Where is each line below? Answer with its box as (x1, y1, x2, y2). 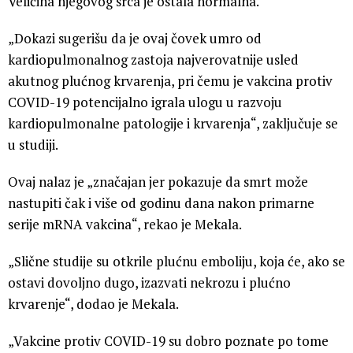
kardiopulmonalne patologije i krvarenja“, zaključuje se (8, 113, 338, 132)
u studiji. (8, 135, 58, 154)
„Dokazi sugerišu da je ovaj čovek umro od (8, 28, 262, 47)
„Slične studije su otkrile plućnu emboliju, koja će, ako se (8, 251, 345, 270)
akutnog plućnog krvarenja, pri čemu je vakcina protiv (8, 71, 333, 90)
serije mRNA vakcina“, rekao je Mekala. (8, 214, 242, 233)
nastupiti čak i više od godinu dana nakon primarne (8, 193, 314, 212)
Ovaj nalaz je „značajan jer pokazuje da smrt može (8, 172, 308, 191)
